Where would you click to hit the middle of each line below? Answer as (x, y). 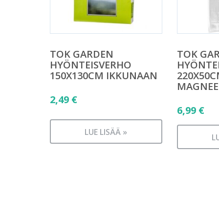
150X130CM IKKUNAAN (104, 75)
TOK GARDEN (82, 54)
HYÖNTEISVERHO (91, 65)
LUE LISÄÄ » (106, 132)
